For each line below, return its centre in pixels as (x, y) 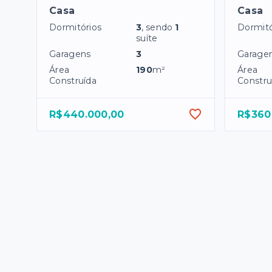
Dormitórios (76, 28)
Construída (73, 81)
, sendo (158, 28)
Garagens (70, 54)
